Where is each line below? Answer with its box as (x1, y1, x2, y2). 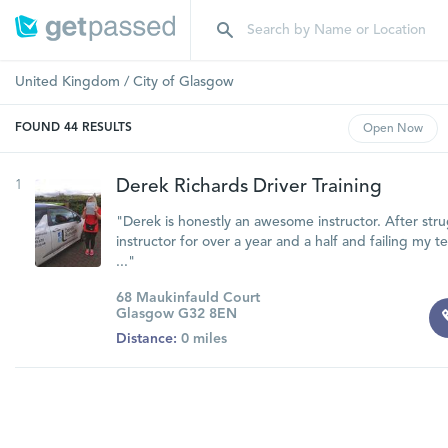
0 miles (176, 332, 227, 346)
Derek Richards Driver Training (115, 178, 382, 197)
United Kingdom (15, 75, 120, 89)
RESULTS (82, 122, 132, 134)
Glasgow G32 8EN (115, 307, 237, 321)
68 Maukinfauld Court (115, 291, 260, 305)
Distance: (115, 332, 177, 346)
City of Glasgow (133, 75, 234, 89)
